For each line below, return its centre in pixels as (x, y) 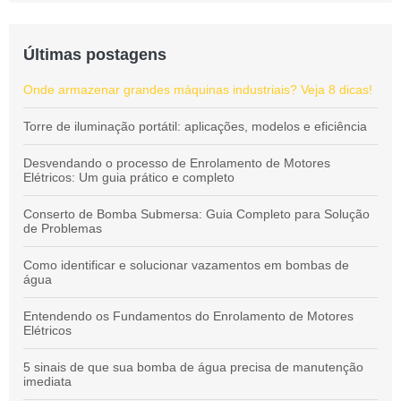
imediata (47, 381)
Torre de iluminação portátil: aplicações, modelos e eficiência (195, 126)
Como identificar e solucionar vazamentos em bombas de (186, 265)
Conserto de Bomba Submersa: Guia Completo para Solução (196, 214)
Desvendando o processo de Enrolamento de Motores (177, 163)
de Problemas (63, 228)
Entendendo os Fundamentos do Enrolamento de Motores (188, 316)
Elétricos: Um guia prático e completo (129, 177)
